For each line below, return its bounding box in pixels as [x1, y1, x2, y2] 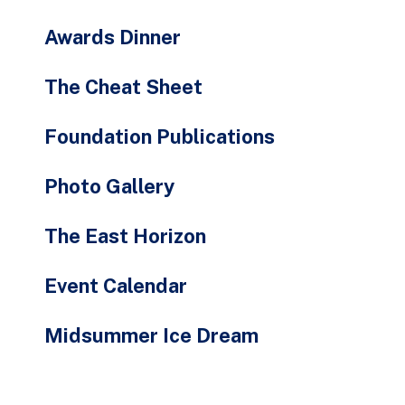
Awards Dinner [43, 25, 181, 49]
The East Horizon [43, 224, 206, 248]
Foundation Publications [43, 125, 275, 148]
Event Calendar [43, 274, 187, 297]
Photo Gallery [43, 174, 174, 198]
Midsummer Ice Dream [43, 324, 259, 347]
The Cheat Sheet [43, 75, 202, 99]
